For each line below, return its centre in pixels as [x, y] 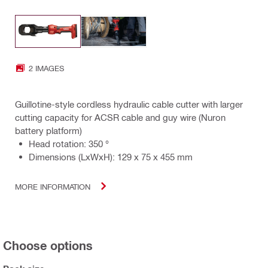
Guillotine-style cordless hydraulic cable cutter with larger [129, 104]
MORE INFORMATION [53, 186]
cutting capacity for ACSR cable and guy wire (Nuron [120, 118]
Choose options [48, 246]
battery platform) [48, 131]
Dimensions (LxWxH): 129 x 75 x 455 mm [111, 157]
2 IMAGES [46, 68]
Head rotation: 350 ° [69, 144]
